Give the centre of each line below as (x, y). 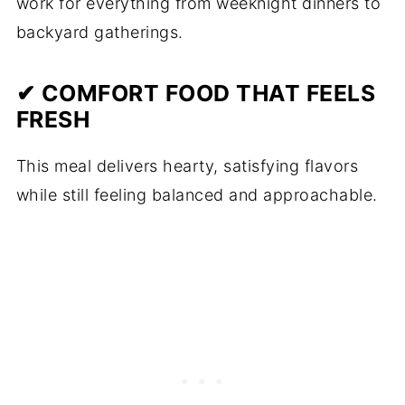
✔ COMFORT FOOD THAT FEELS (196, 93)
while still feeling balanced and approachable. (197, 194)
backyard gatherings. (99, 32)
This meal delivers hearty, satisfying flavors (187, 165)
